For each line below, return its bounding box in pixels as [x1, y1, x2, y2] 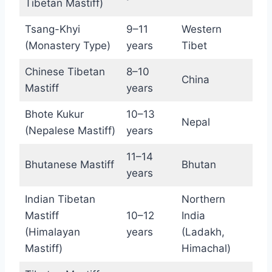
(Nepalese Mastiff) [24, 124, 115, 137]
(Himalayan [24, 226, 80, 239]
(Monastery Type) [24, 39, 110, 52]
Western [181, 23, 222, 36]
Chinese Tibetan [24, 66, 105, 78]
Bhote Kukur [24, 108, 84, 121]
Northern [181, 193, 225, 206]
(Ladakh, [181, 226, 225, 239]
